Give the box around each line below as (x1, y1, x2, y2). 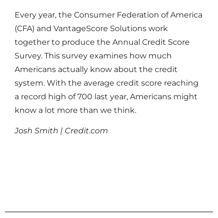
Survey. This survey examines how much (15, 51, 172, 60)
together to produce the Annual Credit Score (15, 37, 190, 47)
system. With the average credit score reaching (15, 78, 199, 88)
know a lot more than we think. (15, 106, 136, 115)
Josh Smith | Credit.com (15, 126, 108, 136)
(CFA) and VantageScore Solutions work (15, 24, 168, 33)
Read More (15, 154, 63, 165)
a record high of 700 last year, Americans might (15, 92, 198, 101)
